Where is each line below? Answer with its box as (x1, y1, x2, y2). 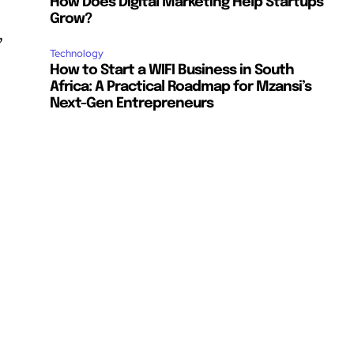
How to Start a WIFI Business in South (50, 63, 295, 78)
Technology (50, 47, 104, 61)
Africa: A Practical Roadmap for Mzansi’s (50, 80, 312, 95)
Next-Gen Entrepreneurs (50, 96, 214, 111)
